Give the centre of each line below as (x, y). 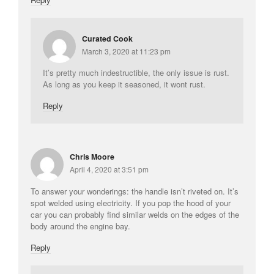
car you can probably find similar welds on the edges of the (135, 214)
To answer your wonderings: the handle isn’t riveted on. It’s (135, 191)
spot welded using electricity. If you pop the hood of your (131, 202)
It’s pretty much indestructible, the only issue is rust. (136, 72)
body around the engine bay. (80, 226)
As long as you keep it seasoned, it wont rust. (124, 84)
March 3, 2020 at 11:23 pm (126, 51)
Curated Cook (107, 38)
